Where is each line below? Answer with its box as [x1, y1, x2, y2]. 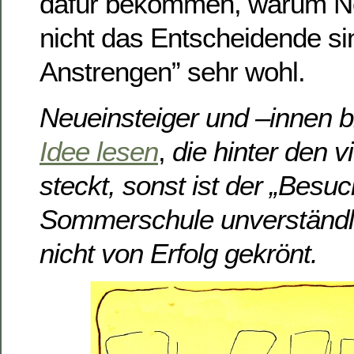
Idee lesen [40, 135, 158, 167]
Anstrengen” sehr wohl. [40, 56, 305, 88]
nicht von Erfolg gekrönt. [40, 237, 318, 269]
